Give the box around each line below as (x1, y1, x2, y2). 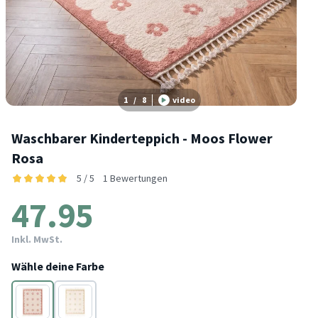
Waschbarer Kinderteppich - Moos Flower (11, 128, 273, 147)
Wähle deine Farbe (11, 258, 104, 273)
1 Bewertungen (103, 171, 168, 185)
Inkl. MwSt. (11, 232, 62, 246)
